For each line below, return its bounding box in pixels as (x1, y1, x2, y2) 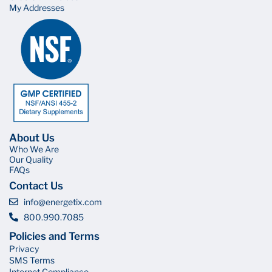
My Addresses (9, 2, 64, 13)
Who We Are (9, 143, 59, 154)
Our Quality (9, 154, 53, 165)
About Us (9, 131, 55, 144)
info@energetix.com (23, 196, 102, 207)
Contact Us (9, 179, 63, 192)
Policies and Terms (9, 229, 100, 242)
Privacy (9, 243, 39, 254)
